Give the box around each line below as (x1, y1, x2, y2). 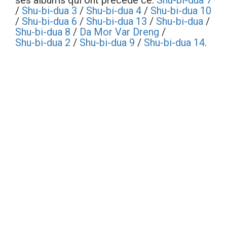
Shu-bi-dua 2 (15, 36, 70, 49)
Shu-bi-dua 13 (86, 15, 147, 27)
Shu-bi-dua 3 (22, 5, 77, 17)
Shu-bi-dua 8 (15, 26, 70, 38)
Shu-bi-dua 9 (80, 36, 135, 49)
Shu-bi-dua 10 (150, 5, 211, 17)
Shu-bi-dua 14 (144, 36, 205, 49)
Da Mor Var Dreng (80, 26, 159, 38)
